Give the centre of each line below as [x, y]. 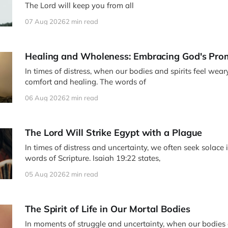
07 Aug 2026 [45, 22]
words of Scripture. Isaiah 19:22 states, [93, 158]
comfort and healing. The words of [85, 82]
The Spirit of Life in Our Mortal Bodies [108, 209]
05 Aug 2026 [45, 174]
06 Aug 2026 [45, 98]
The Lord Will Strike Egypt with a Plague [114, 133]
